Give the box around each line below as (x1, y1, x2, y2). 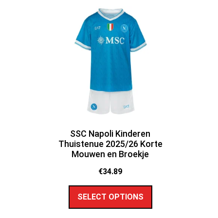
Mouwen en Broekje (72, 148, 149, 159)
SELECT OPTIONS (77, 192, 144, 202)
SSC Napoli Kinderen (70, 128, 151, 139)
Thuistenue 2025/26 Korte (58, 138, 163, 149)
